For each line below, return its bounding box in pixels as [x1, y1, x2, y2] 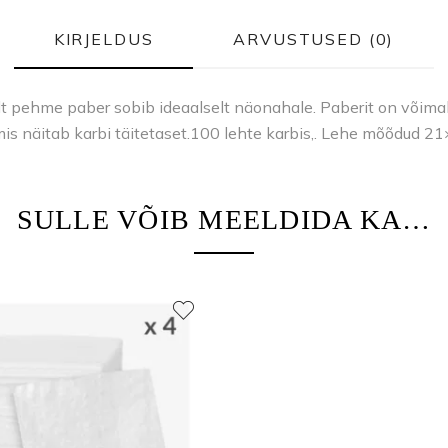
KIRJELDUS [53, 28, 154, 49]
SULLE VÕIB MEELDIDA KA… [16, 203, 432, 235]
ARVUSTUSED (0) [233, 28, 395, 49]
